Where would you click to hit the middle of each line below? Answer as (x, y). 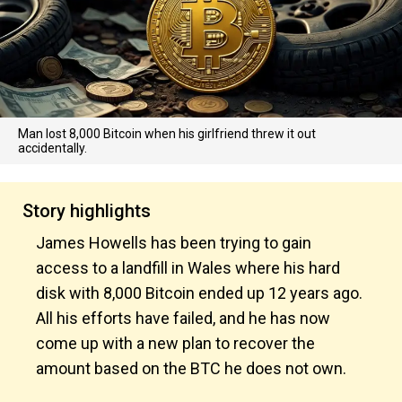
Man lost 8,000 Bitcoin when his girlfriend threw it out (167, 134)
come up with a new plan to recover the (175, 343)
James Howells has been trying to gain (174, 243)
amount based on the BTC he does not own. (195, 368)
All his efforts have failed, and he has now (183, 318)
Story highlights (87, 211)
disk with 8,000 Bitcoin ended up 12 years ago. (199, 293)
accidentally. (52, 148)
